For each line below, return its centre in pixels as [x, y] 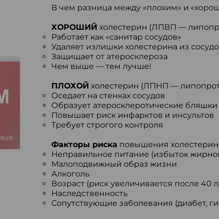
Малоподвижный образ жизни [114, 164]
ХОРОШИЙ [74, 27]
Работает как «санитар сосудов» [116, 37]
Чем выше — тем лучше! [101, 66]
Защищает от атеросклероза [109, 56]
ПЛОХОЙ [70, 86]
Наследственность [89, 193]
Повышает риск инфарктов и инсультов [132, 115]
